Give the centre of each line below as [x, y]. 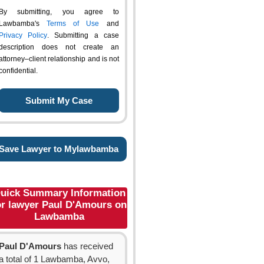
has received [87, 246]
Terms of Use [73, 24]
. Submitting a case [83, 35]
